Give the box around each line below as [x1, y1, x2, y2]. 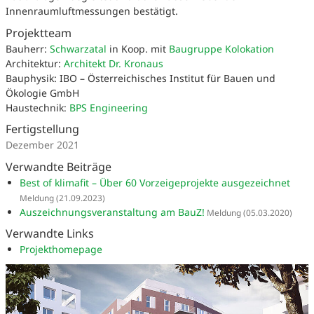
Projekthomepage [20, 243, 102, 257]
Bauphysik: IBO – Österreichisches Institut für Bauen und [6, 71, 275, 85]
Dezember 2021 [6, 138, 79, 152]
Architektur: [6, 56, 64, 70]
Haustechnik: [6, 100, 69, 114]
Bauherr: [6, 41, 50, 55]
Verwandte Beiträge [6, 158, 111, 175]
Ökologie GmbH [6, 86, 79, 100]
